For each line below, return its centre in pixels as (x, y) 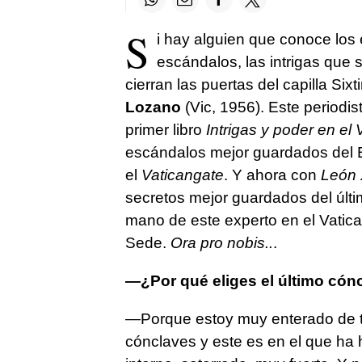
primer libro (163, 130)
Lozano (153, 107)
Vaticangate (182, 175)
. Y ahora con (272, 175)
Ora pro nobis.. (221, 243)
